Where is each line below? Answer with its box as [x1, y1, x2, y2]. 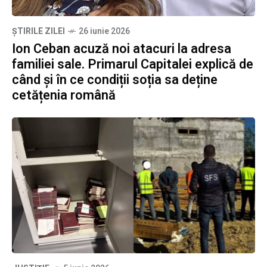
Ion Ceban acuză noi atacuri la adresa [12, 39, 231, 58]
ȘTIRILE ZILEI [12, 24, 65, 38]
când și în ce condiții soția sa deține [12, 70, 218, 89]
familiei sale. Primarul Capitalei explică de [12, 54, 253, 74]
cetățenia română [12, 85, 116, 105]
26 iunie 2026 [79, 24, 130, 38]
